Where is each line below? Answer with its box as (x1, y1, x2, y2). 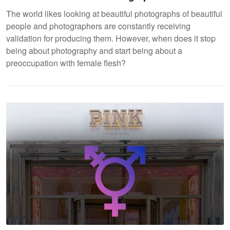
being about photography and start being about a (6, 44, 182, 56)
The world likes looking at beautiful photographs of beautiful (6, 7, 222, 20)
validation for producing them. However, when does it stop (6, 32, 216, 44)
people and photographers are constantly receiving (6, 20, 190, 32)
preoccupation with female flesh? (6, 56, 126, 69)
